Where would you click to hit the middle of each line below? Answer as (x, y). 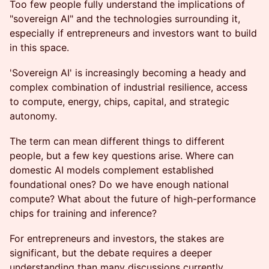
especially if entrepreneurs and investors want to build (133, 33)
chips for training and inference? (83, 213)
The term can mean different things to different (117, 141)
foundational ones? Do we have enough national (119, 184)
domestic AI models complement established (112, 170)
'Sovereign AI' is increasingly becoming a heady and (128, 73)
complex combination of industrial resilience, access (128, 87)
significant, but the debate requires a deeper (111, 253)
